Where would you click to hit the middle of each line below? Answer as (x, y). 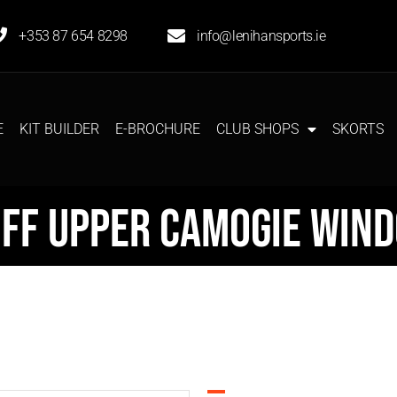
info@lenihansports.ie (261, 36)
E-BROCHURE (158, 128)
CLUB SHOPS (257, 128)
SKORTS (358, 128)
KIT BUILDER (59, 128)
